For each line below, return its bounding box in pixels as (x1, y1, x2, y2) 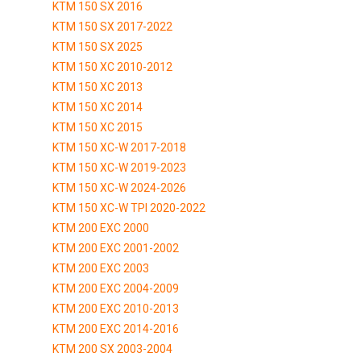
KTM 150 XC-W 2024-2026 (52, 180, 186, 194)
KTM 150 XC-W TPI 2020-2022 (52, 201, 205, 214)
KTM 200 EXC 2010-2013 (52, 301, 179, 315)
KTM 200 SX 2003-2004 (52, 342, 172, 355)
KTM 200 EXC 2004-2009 (52, 281, 179, 295)
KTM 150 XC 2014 (52, 100, 143, 114)
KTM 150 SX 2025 (52, 39, 143, 53)
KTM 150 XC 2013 (52, 80, 143, 93)
